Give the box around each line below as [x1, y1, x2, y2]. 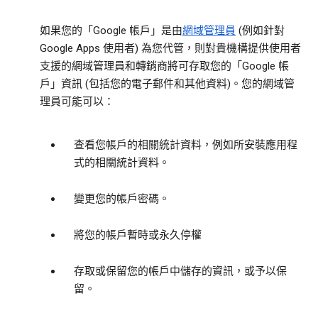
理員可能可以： [40, 95, 114, 109]
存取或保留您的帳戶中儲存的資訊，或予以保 [74, 265, 287, 278]
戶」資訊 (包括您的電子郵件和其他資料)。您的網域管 [40, 77, 295, 91]
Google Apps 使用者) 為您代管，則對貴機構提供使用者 [40, 42, 301, 55]
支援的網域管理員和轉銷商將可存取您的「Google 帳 [40, 60, 289, 73]
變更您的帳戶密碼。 [74, 192, 170, 206]
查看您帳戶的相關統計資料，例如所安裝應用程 [74, 138, 297, 152]
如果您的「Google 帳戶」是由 [40, 24, 182, 38]
